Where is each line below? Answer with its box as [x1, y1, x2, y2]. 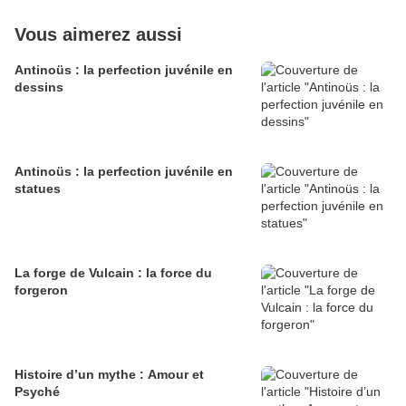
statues [14, 181, 61, 197]
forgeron [14, 283, 68, 298]
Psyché [14, 384, 60, 400]
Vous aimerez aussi [14, 24, 182, 45]
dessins [14, 80, 63, 95]
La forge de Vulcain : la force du [14, 266, 212, 281]
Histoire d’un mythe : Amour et [14, 367, 204, 382]
